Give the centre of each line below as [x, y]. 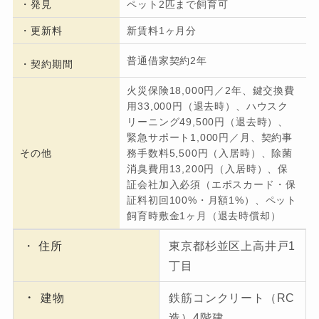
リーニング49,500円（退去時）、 [208, 122]
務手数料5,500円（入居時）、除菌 [210, 153]
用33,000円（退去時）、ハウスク [208, 106]
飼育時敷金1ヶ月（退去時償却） [204, 216]
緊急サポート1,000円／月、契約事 [210, 138]
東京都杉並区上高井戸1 [232, 246]
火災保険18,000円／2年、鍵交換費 [211, 91]
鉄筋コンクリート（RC [232, 298]
